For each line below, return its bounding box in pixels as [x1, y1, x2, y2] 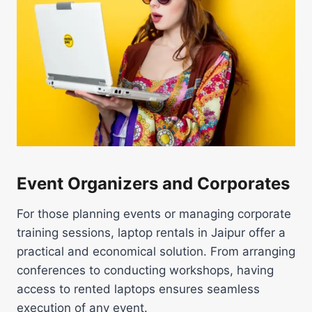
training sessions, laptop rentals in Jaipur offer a [17, 225, 286, 240]
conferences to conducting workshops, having [17, 263, 274, 277]
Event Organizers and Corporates [17, 173, 290, 194]
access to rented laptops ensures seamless [17, 281, 260, 296]
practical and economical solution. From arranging [17, 244, 295, 258]
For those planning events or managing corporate [17, 206, 291, 221]
